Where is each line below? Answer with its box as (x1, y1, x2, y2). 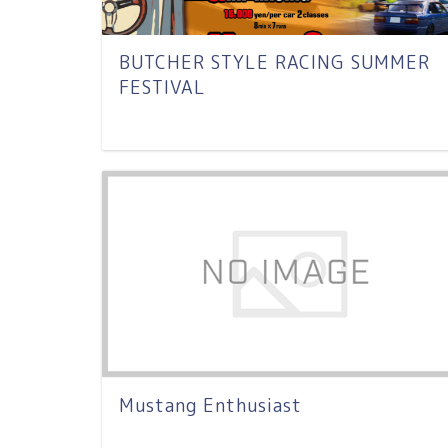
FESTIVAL (119, 75, 206, 101)
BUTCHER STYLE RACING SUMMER (119, 50, 430, 76)
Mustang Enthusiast (119, 392, 302, 418)
